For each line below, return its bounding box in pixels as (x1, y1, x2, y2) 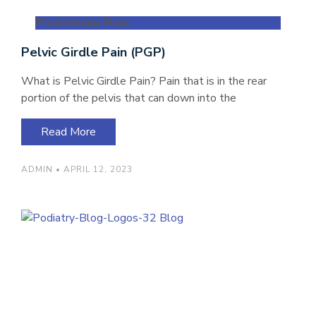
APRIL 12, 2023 (61, 164, 133, 175)
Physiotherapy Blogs (35, 16, 129, 29)
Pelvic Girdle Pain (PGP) (21, 44, 166, 61)
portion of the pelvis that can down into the (21, 90, 236, 106)
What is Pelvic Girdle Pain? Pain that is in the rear (21, 73, 267, 89)
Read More (41, 124, 96, 140)
